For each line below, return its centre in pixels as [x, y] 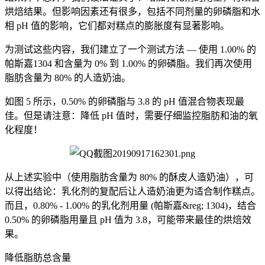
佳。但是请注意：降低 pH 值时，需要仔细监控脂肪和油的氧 [131, 116]
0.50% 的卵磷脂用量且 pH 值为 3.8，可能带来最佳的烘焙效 [128, 220]
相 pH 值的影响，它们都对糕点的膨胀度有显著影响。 [117, 26]
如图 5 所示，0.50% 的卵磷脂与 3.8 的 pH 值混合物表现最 [125, 101]
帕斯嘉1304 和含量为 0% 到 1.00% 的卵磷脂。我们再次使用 [128, 64]
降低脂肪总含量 [38, 258]
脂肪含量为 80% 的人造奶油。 [68, 78]
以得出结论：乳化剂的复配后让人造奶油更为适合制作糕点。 [132, 191]
